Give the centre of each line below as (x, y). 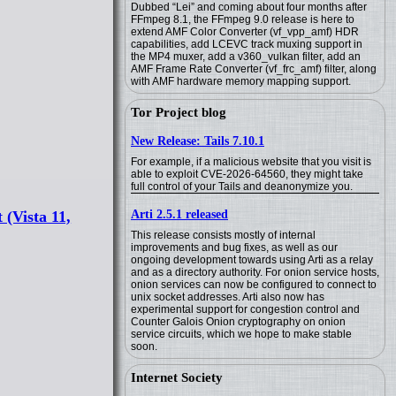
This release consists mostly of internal (223, 235)
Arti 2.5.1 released (179, 214)
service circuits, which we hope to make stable (241, 334)
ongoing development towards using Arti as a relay (252, 260)
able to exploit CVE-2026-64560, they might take (247, 174)
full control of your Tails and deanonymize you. (242, 187)
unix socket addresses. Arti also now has (228, 297)
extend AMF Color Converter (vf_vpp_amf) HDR (245, 32)
